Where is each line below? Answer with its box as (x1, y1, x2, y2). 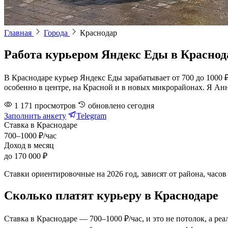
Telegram (76, 111, 106, 121)
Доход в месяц (4, 141, 54, 150)
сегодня (127, 101, 154, 110)
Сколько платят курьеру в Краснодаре (4, 189, 218, 203)
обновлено (86, 101, 127, 110)
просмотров (33, 101, 78, 110)
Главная (4, 28, 34, 38)
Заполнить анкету (4, 111, 66, 121)
